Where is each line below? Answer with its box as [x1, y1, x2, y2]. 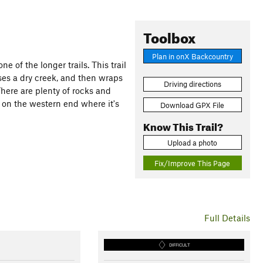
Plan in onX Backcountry [151, 51, 233, 61]
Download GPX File [160, 100, 225, 110]
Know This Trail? [143, 117, 223, 133]
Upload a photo [167, 137, 218, 147]
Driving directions [163, 79, 221, 89]
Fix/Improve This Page [154, 158, 231, 168]
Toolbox [143, 25, 195, 47]
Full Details [204, 213, 250, 224]
